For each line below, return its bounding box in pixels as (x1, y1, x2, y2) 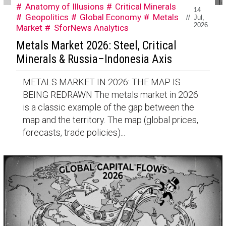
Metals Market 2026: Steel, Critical (16, 39, 177, 53)
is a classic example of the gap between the (22, 102, 194, 113)
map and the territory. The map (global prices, (22, 115, 198, 126)
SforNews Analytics (53, 22, 129, 33)
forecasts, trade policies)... (22, 127, 125, 138)
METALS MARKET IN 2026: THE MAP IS (22, 77, 181, 88)
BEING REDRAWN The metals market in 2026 (22, 89, 198, 100)
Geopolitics (25, 12, 69, 22)
